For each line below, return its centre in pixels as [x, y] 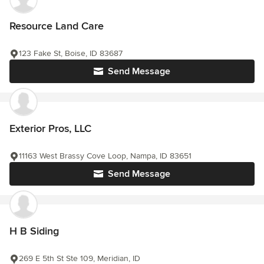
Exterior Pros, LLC [50, 129]
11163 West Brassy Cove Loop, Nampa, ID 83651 [105, 156]
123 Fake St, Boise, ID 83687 [71, 54]
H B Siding [34, 231]
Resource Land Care [57, 26]
